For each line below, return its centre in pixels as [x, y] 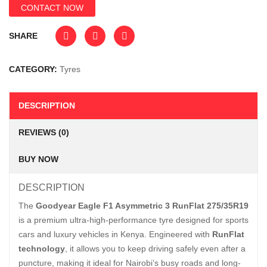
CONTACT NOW [52, 8]
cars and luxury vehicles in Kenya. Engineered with [115, 234]
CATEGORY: [34, 69]
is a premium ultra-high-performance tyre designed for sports [133, 220]
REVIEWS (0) [44, 132]
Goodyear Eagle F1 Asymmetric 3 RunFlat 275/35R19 [142, 206]
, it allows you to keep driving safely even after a [155, 249]
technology [42, 249]
